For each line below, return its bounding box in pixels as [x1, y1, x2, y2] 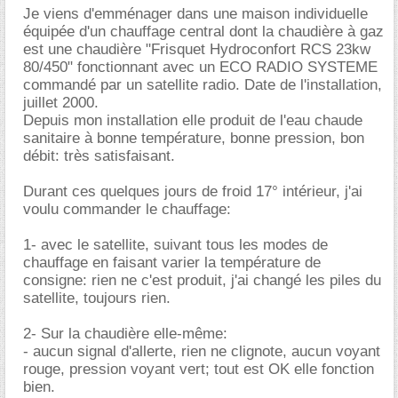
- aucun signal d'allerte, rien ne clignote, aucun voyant [23, 343, 380, 360]
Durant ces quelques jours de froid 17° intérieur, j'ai [23, 183, 362, 200]
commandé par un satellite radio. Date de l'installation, [23, 76, 382, 93]
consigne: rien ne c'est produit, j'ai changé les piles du [23, 272, 381, 289]
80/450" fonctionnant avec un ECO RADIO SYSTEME [23, 59, 378, 76]
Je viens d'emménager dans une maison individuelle [23, 5, 368, 22]
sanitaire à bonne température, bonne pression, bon [23, 130, 364, 147]
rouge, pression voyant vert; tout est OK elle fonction [23, 361, 374, 378]
